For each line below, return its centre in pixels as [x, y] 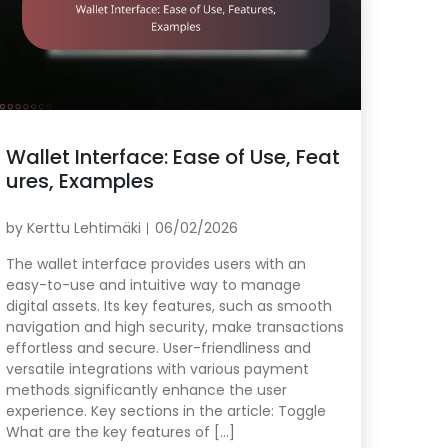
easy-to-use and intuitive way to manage [153, 285]
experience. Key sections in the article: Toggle [165, 411]
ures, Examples [79, 181]
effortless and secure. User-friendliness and [158, 348]
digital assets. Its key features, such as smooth [168, 306]
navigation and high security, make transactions [174, 327]
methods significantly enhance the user [146, 390]
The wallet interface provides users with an [155, 264]
